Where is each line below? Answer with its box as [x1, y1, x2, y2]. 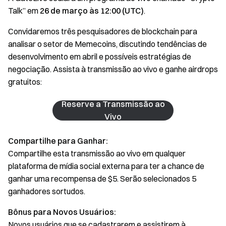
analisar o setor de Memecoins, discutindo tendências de [8, 39, 207, 49]
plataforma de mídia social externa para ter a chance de [8, 161, 204, 171]
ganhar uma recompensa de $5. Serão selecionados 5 [8, 174, 196, 184]
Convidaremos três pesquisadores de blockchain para [8, 26, 197, 36]
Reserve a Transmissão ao [61, 99, 165, 109]
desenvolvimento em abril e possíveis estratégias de [8, 51, 191, 62]
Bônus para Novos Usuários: [8, 207, 116, 217]
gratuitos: [8, 77, 42, 87]
